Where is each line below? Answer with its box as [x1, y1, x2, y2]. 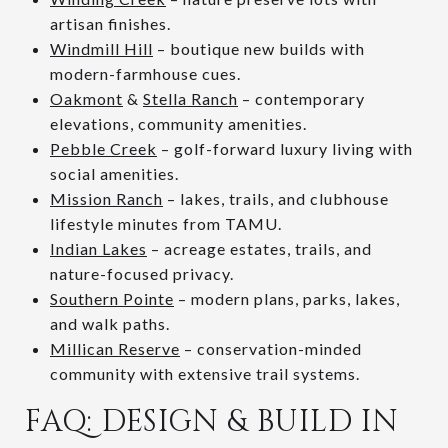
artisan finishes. [49, 13, 171, 33]
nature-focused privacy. [49, 263, 234, 283]
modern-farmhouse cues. [49, 63, 241, 83]
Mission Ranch [49, 188, 163, 208]
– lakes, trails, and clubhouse [162, 188, 389, 208]
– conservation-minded [179, 338, 362, 358]
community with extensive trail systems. [49, 363, 360, 383]
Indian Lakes [49, 238, 147, 258]
